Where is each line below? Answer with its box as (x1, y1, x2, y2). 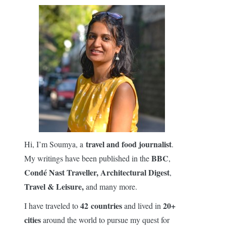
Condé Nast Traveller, (24, 166, 98, 178)
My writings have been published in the (24, 153, 151, 163)
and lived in (122, 200, 163, 211)
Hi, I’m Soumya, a (24, 139, 83, 149)
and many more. (84, 181, 137, 192)
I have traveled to (24, 200, 80, 211)
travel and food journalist (83, 138, 172, 150)
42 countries (80, 200, 122, 211)
